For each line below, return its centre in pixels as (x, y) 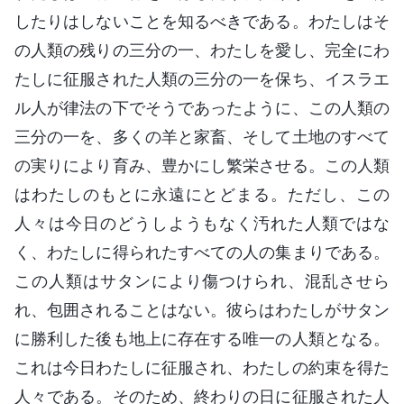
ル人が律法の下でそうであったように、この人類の (202, 107)
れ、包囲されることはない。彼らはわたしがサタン (202, 309)
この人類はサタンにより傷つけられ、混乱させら (202, 280)
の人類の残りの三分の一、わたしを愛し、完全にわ (202, 50)
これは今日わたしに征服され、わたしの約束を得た (202, 367)
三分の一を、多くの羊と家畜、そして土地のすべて (202, 136)
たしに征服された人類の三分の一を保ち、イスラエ (202, 78)
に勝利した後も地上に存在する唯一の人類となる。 (202, 338)
